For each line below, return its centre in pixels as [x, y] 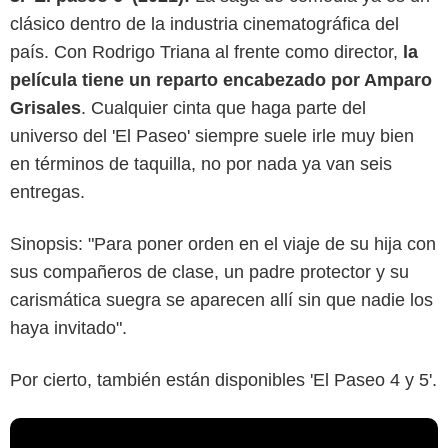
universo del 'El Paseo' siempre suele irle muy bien [212, 136]
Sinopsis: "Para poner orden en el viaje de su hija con [223, 244]
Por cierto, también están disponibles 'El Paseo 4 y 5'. [223, 380]
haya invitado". [68, 328]
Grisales [45, 108]
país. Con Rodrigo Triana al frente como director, [206, 52]
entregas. [47, 192]
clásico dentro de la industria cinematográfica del [204, 24]
